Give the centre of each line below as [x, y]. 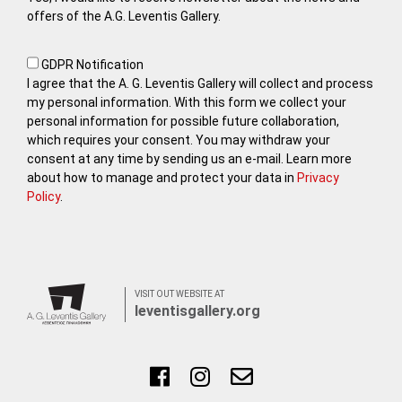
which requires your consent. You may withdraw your [179, 140]
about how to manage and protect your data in [162, 178]
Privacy [318, 178]
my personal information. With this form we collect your [187, 103]
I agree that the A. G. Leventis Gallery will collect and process [200, 84]
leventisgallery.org [197, 310]
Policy [44, 197]
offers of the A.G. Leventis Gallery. [124, 17]
